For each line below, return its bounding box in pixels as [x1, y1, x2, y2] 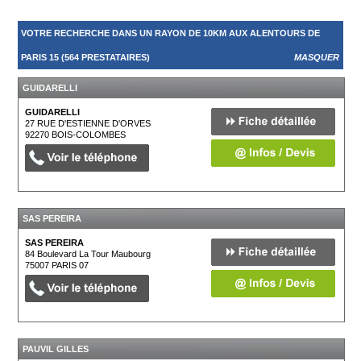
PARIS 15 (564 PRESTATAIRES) [21, 52, 151, 62]
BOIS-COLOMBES [52, 130, 127, 139]
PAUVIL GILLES [23, 344, 89, 354]
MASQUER [293, 52, 339, 62]
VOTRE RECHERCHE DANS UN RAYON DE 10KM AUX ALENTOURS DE [21, 28, 321, 38]
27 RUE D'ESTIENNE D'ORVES [25, 118, 151, 128]
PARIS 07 [52, 260, 89, 270]
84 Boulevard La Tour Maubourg [25, 249, 151, 259]
